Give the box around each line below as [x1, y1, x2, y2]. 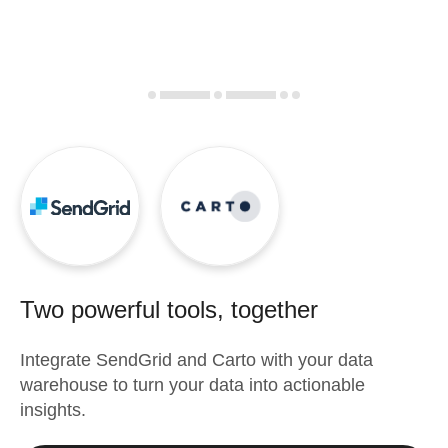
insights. [20, 400, 86, 420]
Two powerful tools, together [20, 296, 318, 323]
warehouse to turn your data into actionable [20, 375, 365, 395]
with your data [256, 350, 373, 370]
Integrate [20, 350, 96, 370]
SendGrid [96, 350, 172, 370]
